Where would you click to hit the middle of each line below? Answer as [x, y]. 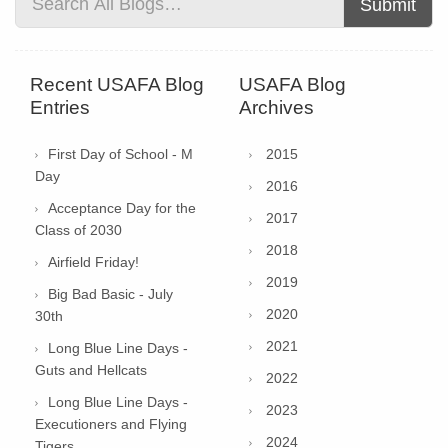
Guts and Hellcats [91, 369]
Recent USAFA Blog [117, 84]
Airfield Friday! [93, 261]
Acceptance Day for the [122, 207]
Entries [60, 107]
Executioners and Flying [111, 423]
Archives [276, 107]
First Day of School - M [120, 153]
